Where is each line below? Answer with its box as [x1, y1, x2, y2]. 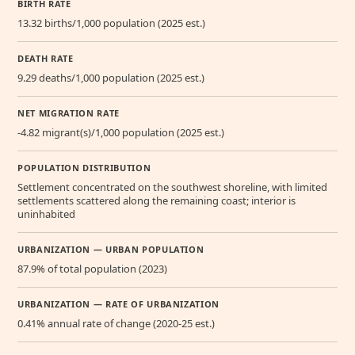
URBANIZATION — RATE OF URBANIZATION [17, 297, 220, 310]
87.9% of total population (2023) [17, 261, 167, 276]
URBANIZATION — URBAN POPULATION [17, 242, 204, 255]
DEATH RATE [17, 52, 74, 64]
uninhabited [17, 206, 75, 221]
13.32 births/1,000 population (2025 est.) [17, 15, 205, 30]
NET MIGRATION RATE [17, 106, 120, 119]
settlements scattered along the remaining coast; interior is [17, 193, 296, 208]
